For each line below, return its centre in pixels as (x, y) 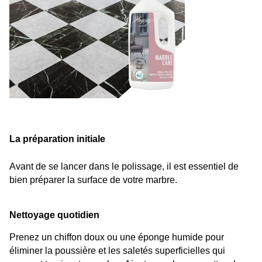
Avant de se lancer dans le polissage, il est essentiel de (124, 166)
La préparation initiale (57, 139)
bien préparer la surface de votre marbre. (93, 180)
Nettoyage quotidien (54, 215)
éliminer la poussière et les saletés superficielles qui (117, 251)
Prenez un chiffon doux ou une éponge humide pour (117, 237)
